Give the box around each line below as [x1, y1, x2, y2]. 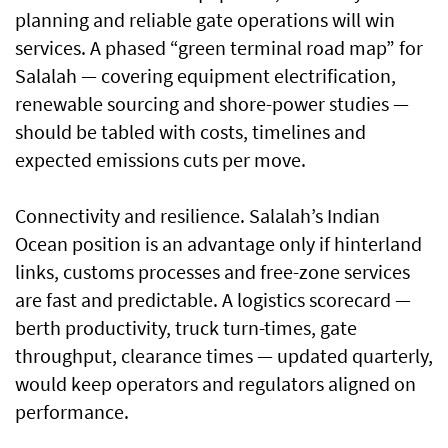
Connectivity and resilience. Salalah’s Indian [15, 203, 380, 229]
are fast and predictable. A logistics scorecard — [15, 287, 411, 313]
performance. [15, 399, 129, 425]
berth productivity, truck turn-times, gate [15, 315, 357, 341]
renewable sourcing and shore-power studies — [15, 91, 409, 117]
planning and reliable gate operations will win [15, 7, 395, 33]
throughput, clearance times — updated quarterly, [15, 343, 433, 369]
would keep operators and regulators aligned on [15, 371, 416, 397]
